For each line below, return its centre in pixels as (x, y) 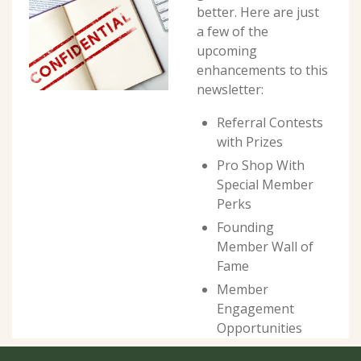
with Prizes (250, 141)
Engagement (255, 308)
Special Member (265, 184)
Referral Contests (270, 122)
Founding (245, 227)
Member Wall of (265, 246)
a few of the (232, 31)
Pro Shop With (261, 165)
